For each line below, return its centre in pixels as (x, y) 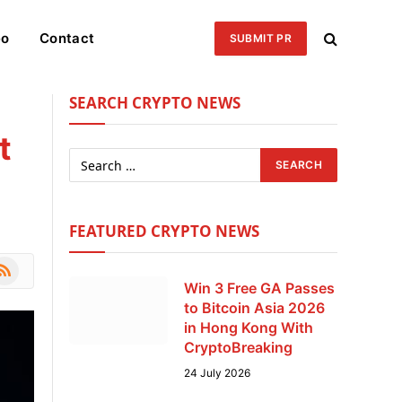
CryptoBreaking (238, 347)
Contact (67, 38)
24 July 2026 (217, 373)
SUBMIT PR (260, 38)
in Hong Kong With (249, 328)
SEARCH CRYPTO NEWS (155, 103)
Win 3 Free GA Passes (259, 288)
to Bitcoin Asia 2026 (254, 308)
